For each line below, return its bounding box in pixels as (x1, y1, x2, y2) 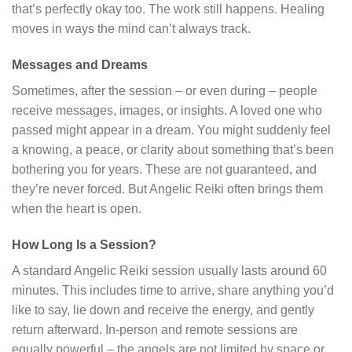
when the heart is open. (12, 202, 141, 216)
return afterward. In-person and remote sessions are (12, 323, 298, 337)
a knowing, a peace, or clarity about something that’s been (12, 143, 334, 157)
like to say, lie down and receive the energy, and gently (12, 303, 314, 317)
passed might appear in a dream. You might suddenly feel (12, 123, 331, 137)
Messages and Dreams (12, 58, 148, 72)
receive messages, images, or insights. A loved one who (12, 104, 322, 118)
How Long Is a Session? (12, 238, 156, 252)
